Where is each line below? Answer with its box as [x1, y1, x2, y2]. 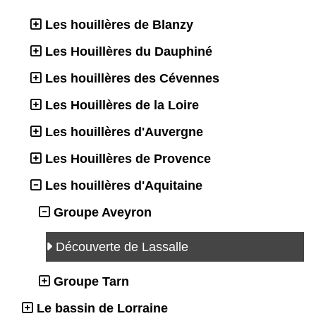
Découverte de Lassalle [56, 239, 192, 254]
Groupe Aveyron [54, 205, 152, 219]
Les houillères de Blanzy [45, 17, 193, 32]
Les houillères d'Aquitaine [45, 178, 202, 193]
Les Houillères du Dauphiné [45, 44, 212, 59]
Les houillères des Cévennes [45, 71, 219, 85]
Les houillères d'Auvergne [45, 124, 203, 139]
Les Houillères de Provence [45, 151, 211, 166]
